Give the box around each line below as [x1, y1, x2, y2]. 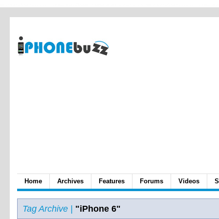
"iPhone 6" [73, 204, 121, 214]
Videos [178, 177, 199, 185]
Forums [140, 177, 163, 185]
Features [99, 177, 125, 185]
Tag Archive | [22, 204, 73, 214]
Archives [57, 177, 84, 185]
